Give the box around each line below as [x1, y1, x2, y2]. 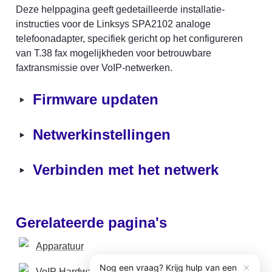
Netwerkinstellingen [33, 126, 171, 143]
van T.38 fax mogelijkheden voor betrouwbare [16, 48, 211, 58]
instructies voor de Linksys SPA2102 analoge [16, 19, 211, 29]
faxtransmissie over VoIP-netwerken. [16, 63, 172, 73]
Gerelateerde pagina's [16, 214, 167, 231]
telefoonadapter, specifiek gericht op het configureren [16, 33, 243, 44]
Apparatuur [35, 240, 84, 251]
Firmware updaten [33, 91, 158, 107]
